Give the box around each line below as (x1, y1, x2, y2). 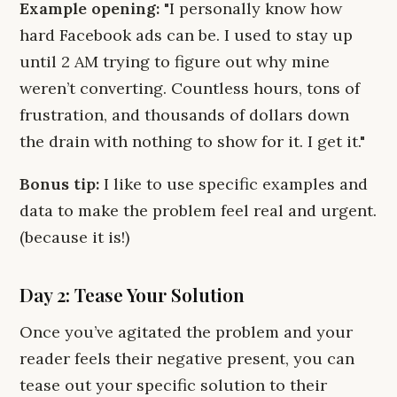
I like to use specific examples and (99, 174, 368, 194)
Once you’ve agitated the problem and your (19, 322, 353, 342)
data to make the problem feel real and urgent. (19, 200, 377, 221)
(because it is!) (19, 227, 129, 247)
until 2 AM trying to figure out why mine (19, 51, 330, 72)
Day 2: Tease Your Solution (19, 282, 245, 307)
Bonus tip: (19, 174, 99, 194)
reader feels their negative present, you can (19, 348, 354, 369)
